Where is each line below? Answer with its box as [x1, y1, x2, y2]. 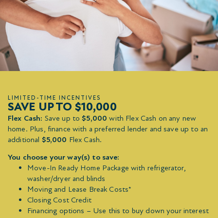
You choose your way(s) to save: [8, 152, 120, 163]
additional [8, 134, 42, 145]
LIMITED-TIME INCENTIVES [8, 94, 101, 101]
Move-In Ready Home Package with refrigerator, [27, 163, 186, 173]
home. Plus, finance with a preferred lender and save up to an [8, 124, 208, 134]
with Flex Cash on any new [107, 113, 197, 123]
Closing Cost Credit [27, 195, 91, 205]
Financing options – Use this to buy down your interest [27, 206, 209, 216]
